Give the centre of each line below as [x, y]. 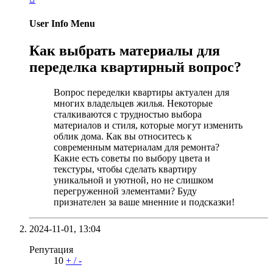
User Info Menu [62, 24]
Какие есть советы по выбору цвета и [132, 158]
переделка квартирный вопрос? [135, 67]
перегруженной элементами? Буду [125, 191]
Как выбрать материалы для [125, 50]
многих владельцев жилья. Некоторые [133, 104]
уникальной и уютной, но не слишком [133, 180]
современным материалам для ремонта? [136, 147]
